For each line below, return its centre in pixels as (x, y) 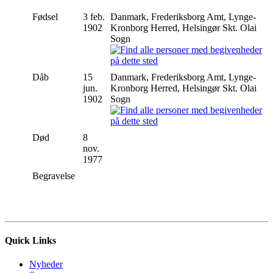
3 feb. (94, 16)
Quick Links (30, 241)
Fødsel (46, 16)
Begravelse (55, 175)
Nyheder (46, 264)
